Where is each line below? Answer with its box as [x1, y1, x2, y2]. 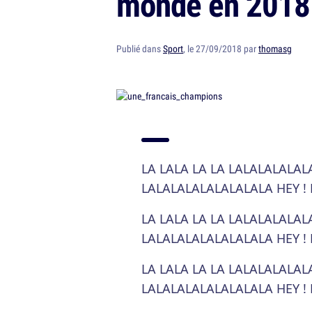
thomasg [258, 42, 292, 55]
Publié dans [116, 42, 163, 55]
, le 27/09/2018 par [183, 42, 258, 55]
